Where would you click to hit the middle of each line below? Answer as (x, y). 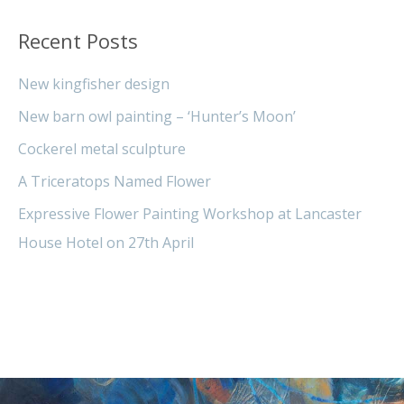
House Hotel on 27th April (106, 243)
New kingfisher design (94, 84)
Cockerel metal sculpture (102, 149)
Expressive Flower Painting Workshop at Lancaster (190, 214)
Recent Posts (78, 40)
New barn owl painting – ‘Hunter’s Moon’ (157, 117)
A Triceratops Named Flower (115, 182)
